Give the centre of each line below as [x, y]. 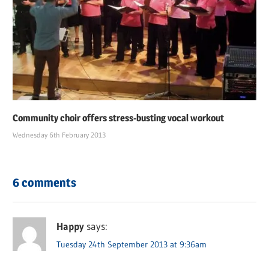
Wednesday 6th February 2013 [59, 134]
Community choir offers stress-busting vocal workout [119, 118]
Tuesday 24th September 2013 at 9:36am [132, 245]
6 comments [45, 182]
